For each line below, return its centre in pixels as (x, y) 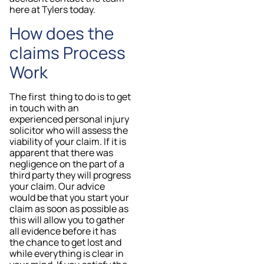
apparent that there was (61, 153)
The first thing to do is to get (70, 97)
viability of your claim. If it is (68, 142)
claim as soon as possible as (69, 209)
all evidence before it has (63, 231)
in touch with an (44, 108)
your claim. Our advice (57, 187)
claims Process (67, 53)
